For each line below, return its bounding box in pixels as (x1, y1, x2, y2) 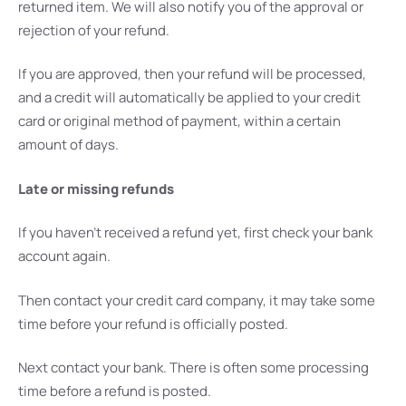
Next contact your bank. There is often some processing (18, 358, 369, 378)
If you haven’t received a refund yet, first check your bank (18, 223, 372, 243)
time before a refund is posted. (18, 382, 211, 401)
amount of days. (18, 135, 119, 155)
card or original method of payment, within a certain (18, 111, 341, 131)
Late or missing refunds (18, 179, 174, 198)
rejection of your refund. (18, 20, 169, 40)
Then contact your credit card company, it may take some (18, 290, 375, 310)
